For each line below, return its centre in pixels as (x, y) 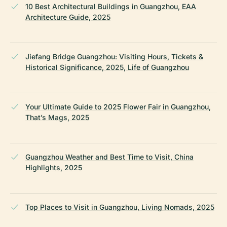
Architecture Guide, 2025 (68, 17)
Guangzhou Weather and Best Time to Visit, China (109, 157)
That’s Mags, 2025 (57, 117)
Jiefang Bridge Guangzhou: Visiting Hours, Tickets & (114, 56)
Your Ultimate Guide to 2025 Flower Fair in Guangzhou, (118, 106)
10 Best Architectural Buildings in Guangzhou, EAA (111, 6)
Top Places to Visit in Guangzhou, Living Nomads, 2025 (120, 207)
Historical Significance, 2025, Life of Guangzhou (107, 67)
